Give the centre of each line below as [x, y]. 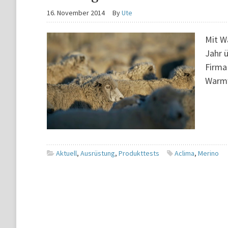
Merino [208, 153]
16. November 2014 [76, 13]
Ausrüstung [98, 153]
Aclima [184, 153]
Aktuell [66, 153]
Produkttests [139, 153]
